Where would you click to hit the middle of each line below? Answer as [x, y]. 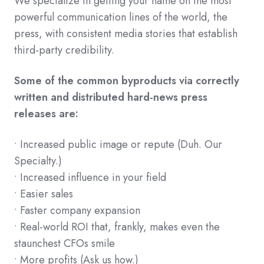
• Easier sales [44, 194]
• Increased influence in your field [90, 177]
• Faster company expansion [77, 210]
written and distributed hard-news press [111, 97]
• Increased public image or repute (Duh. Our [118, 144]
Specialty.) [38, 161]
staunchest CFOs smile [65, 243]
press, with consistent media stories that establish [126, 34]
